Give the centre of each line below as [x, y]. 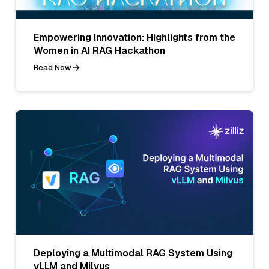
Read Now [53, 67]
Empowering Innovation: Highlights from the [134, 37]
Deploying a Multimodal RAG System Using [133, 253]
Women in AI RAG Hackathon [99, 50]
